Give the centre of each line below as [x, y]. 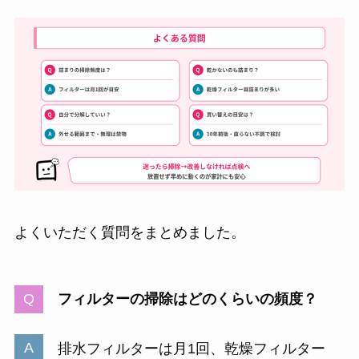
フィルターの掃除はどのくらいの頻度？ [187, 299]
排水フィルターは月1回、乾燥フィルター [191, 348]
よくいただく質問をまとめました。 [129, 233]
